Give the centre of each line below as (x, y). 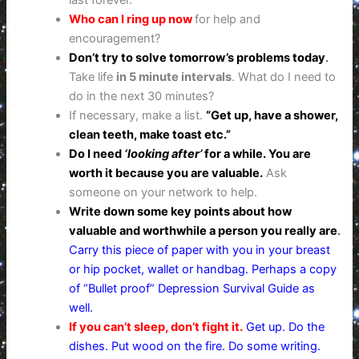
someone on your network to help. (163, 193)
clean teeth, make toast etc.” (150, 135)
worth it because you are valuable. (166, 173)
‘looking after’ (163, 154)
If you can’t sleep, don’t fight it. (156, 327)
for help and (228, 20)
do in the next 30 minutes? (142, 97)
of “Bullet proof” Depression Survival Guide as (192, 289)
